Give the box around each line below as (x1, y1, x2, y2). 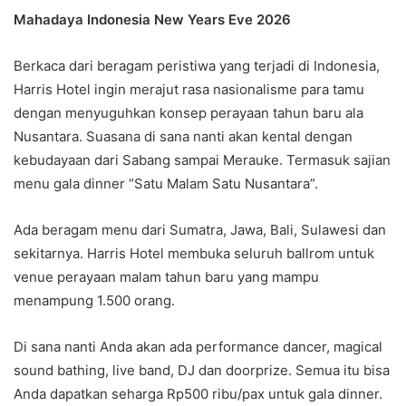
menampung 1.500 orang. (14, 291, 175, 309)
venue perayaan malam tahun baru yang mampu (14, 267, 319, 285)
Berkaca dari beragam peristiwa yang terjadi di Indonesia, (14, 56, 380, 74)
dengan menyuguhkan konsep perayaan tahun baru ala (14, 103, 363, 121)
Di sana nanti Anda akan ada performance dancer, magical (14, 337, 382, 355)
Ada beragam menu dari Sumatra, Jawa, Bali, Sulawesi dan (14, 220, 386, 238)
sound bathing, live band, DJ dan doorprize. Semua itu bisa (14, 361, 390, 379)
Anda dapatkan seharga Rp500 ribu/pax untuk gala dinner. (14, 384, 382, 402)
